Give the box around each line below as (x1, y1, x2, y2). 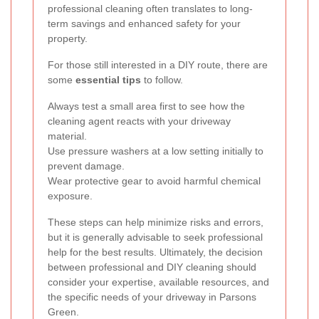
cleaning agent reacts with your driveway (48, 115, 231, 127)
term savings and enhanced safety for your (48, 18, 241, 30)
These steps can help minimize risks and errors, (48, 216, 263, 229)
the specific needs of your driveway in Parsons (48, 291, 256, 303)
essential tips (75, 74, 141, 86)
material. (48, 130, 87, 142)
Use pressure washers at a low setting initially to (48, 145, 263, 157)
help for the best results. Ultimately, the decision (48, 246, 263, 258)
